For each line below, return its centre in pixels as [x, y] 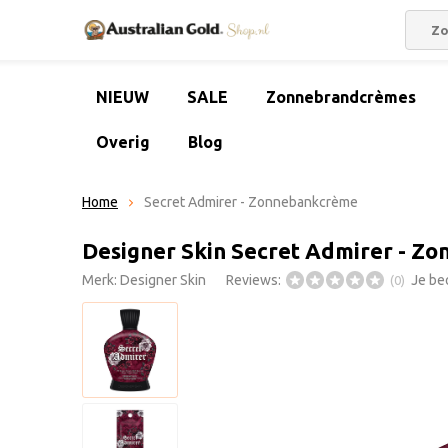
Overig [123, 142]
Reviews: [255, 280]
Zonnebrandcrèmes [341, 97]
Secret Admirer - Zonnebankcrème [251, 202]
